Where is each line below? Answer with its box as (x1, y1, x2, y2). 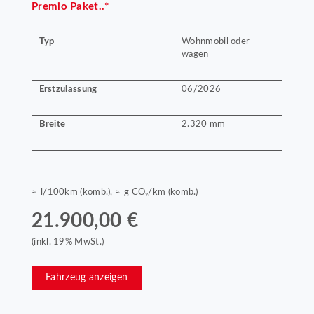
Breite (39, 119, 66, 128)
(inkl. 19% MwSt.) (32, 238, 104, 247)
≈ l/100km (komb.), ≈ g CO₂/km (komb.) (32, 188, 198, 197)
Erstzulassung (39, 84, 97, 93)
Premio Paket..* (32, 1, 109, 13)
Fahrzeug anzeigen (46, 273, 128, 283)
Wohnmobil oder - (182, 37, 256, 46)
